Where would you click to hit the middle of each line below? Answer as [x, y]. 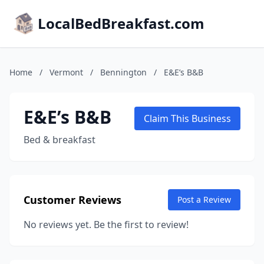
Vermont [66, 72]
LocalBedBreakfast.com [121, 23]
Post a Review [204, 199]
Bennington [123, 72]
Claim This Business [187, 118]
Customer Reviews [72, 200]
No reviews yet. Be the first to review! [106, 225]
